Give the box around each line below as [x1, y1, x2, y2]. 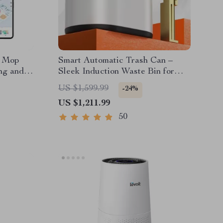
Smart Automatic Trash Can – [58, 56, 173, 65]
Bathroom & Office [58, 78, 131, 87]
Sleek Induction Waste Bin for [58, 67, 174, 76]
